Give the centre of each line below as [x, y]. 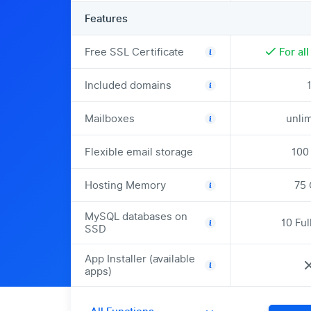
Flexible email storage [139, 152]
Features [106, 18]
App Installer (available [140, 259]
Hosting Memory [125, 185]
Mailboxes [110, 118]
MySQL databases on [136, 217]
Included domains [128, 85]
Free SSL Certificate [134, 52]
